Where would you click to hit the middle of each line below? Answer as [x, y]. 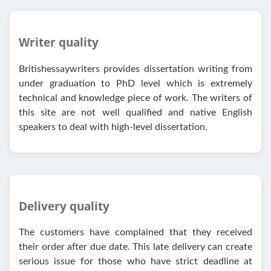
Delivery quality [64, 206]
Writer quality [59, 42]
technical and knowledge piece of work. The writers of [135, 98]
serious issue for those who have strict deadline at [135, 262]
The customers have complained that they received [135, 233]
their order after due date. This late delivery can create [135, 247]
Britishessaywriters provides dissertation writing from [135, 69]
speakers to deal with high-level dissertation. [113, 127]
